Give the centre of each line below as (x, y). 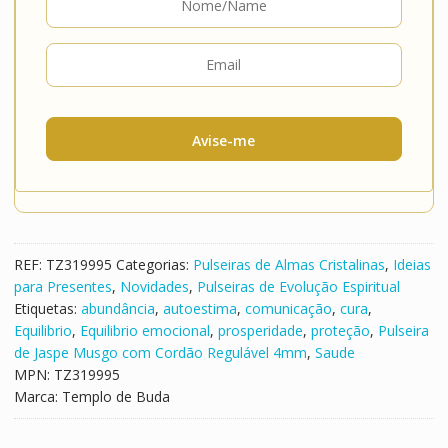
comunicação (288, 308)
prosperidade (260, 330)
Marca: (37, 396)
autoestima (199, 308)
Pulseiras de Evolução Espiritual (298, 286)
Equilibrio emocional (144, 330)
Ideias (411, 264)
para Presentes (62, 286)
